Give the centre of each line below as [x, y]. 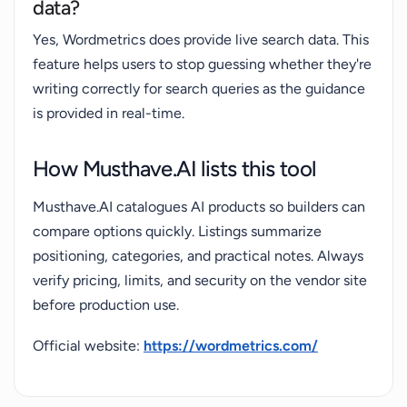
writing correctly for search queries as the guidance [199, 89]
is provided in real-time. [109, 113]
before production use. [106, 305]
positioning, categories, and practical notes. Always [198, 256]
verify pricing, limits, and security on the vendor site [200, 280]
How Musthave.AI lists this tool [174, 169]
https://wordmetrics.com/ [231, 346]
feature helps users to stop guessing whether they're [202, 64]
